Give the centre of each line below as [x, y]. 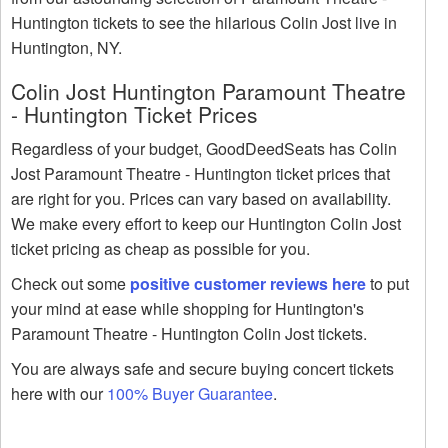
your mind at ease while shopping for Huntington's [187, 309]
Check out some [70, 284]
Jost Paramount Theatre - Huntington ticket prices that [200, 174]
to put [387, 284]
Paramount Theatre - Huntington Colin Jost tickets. [189, 334]
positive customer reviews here [248, 284]
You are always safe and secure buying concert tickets [202, 369]
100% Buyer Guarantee [190, 394]
